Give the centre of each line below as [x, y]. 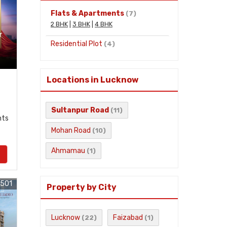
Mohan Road [71, 130]
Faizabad [128, 217]
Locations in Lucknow [92, 80]
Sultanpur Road [80, 110]
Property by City [82, 187]
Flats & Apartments [87, 13]
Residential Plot [77, 44]
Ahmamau [68, 150]
